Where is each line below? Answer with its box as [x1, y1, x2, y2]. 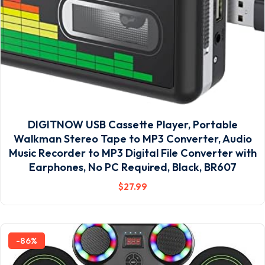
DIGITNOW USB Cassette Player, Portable [27, 118, 238, 131]
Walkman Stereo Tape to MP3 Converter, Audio [13, 132, 252, 146]
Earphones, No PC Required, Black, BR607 [28, 160, 237, 174]
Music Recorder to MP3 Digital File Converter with [8, 146, 257, 160]
